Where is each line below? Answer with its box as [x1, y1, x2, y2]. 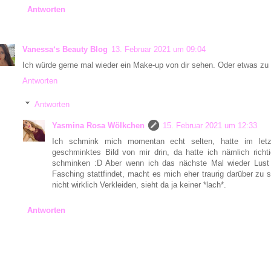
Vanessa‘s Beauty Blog [22, 45, 108, 54]
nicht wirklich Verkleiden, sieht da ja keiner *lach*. [52, 180, 226, 189]
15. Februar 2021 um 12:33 [163, 120, 257, 130]
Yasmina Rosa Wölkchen [52, 120, 145, 130]
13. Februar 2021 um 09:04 [111, 45, 206, 54]
